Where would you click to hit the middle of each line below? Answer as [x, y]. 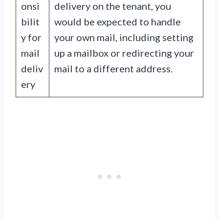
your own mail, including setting [124, 37]
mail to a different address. [113, 69]
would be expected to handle [118, 22]
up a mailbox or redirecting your [124, 53]
